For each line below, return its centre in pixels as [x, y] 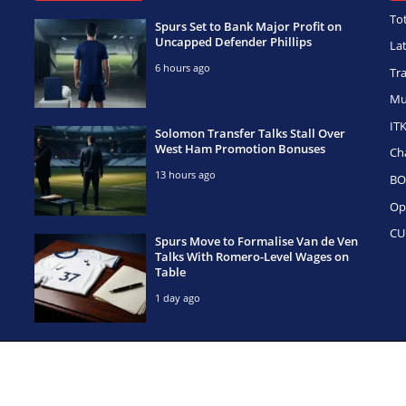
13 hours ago [185, 175]
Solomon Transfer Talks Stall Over [250, 134]
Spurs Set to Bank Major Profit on [248, 26]
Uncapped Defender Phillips [233, 41]
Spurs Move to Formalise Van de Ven [256, 241]
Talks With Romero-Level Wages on [251, 256]
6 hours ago [182, 67]
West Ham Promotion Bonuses [240, 149]
